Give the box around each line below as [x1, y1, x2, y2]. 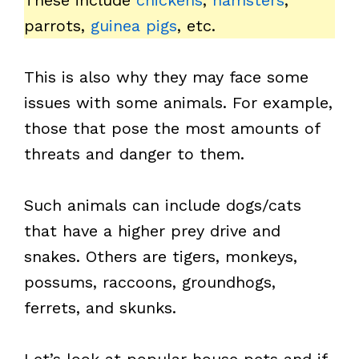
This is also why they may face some [24, 67, 309, 87]
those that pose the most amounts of [24, 119, 320, 138]
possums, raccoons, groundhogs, [24, 272, 276, 292]
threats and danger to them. [24, 144, 244, 163]
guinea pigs [91, 16, 177, 35]
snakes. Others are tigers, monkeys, [24, 247, 297, 266]
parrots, [24, 16, 91, 35]
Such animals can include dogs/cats [24, 196, 301, 215]
